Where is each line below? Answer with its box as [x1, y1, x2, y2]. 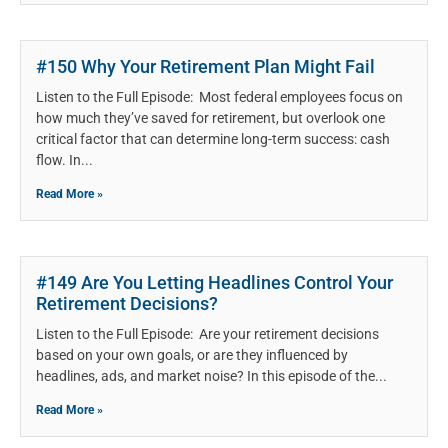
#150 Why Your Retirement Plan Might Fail [36, 56, 375, 78]
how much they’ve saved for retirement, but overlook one [36, 110, 385, 127]
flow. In [36, 152, 81, 169]
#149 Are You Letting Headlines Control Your [36, 272, 393, 294]
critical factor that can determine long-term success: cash [36, 131, 390, 148]
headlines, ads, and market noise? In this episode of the [36, 368, 375, 385]
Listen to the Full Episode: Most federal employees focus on [36, 89, 403, 106]
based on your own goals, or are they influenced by [36, 347, 348, 364]
